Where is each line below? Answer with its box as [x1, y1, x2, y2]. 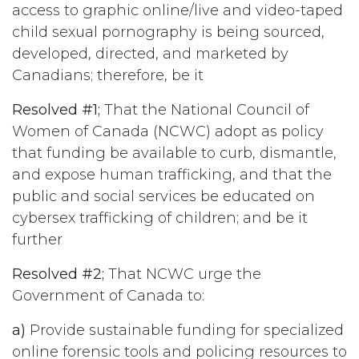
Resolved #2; [12, 264, 104, 283]
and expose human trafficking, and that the [12, 165, 332, 184]
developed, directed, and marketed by [12, 44, 288, 63]
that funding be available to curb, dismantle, [12, 143, 337, 162]
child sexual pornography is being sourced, [12, 22, 325, 41]
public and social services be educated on [12, 187, 315, 205]
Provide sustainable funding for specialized [30, 321, 344, 339]
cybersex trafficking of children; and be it [12, 208, 308, 227]
